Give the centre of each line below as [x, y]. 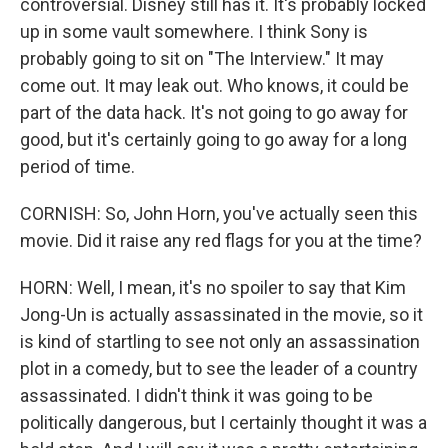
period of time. [77, 166]
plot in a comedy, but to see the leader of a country [219, 368]
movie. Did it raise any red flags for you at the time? [221, 240]
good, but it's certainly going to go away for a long [213, 139]
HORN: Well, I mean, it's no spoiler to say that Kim [213, 287]
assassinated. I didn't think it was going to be [196, 395]
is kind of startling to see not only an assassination [220, 341]
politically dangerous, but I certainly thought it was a [223, 422]
